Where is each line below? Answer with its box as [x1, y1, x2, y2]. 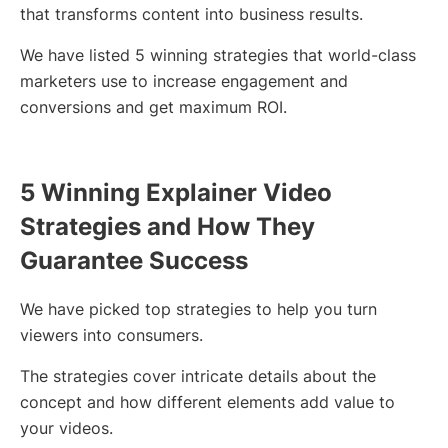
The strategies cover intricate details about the [20, 366, 376, 387]
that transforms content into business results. [20, 4, 363, 25]
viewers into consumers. [20, 325, 203, 346]
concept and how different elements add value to [20, 392, 395, 413]
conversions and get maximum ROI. [20, 97, 287, 118]
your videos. [20, 418, 113, 439]
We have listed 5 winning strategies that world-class [20, 45, 416, 66]
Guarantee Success [20, 246, 248, 276]
